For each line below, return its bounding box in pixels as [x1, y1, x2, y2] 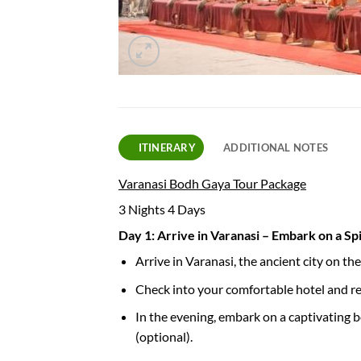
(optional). [135, 329, 193, 345]
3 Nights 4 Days [118, 201, 205, 217]
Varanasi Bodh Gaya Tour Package [118, 176, 306, 191]
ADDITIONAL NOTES [223, 141, 329, 154]
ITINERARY [138, 141, 196, 154]
